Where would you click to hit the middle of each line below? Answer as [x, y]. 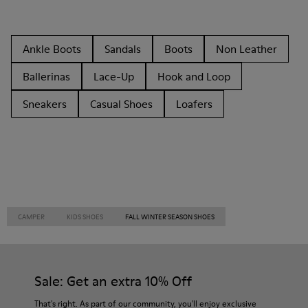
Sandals [123, 49]
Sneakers [45, 104]
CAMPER [31, 217]
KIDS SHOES [85, 217]
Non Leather [246, 49]
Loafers [194, 104]
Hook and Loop [194, 76]
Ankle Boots [52, 49]
